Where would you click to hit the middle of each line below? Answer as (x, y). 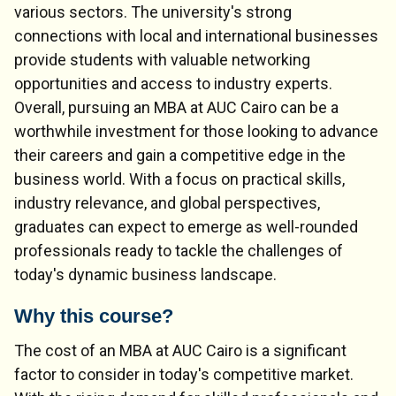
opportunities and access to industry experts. (173, 83)
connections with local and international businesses (196, 35)
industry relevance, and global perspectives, (167, 202)
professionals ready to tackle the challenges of (179, 250)
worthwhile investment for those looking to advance (196, 131)
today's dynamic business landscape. (145, 274)
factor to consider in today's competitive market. (184, 374)
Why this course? (94, 316)
